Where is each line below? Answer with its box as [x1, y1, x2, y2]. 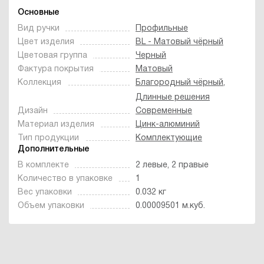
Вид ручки [18, 24, 60, 32]
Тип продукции [18, 134, 79, 142]
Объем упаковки [18, 202, 84, 210]
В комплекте [18, 161, 69, 169]
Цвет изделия [18, 38, 74, 46]
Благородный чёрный [136, 78, 223, 87]
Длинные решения [136, 93, 210, 101]
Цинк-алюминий [136, 120, 200, 128]
